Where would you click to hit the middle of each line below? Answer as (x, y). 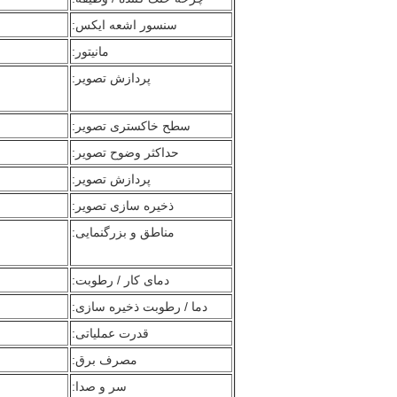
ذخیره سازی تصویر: (123, 206)
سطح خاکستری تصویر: (131, 126)
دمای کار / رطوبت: (121, 280)
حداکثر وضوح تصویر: (125, 152)
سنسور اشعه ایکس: (125, 25)
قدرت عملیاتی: (110, 333)
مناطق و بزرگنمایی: (123, 232)
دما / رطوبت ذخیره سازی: (140, 307)
